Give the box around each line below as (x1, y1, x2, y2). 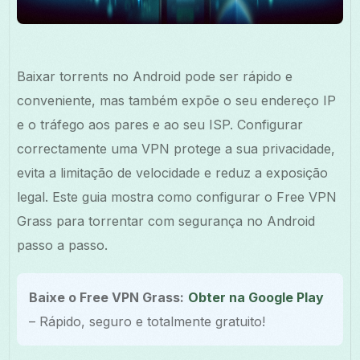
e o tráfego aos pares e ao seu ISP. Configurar (17, 116, 304, 133)
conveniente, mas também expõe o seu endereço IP (17, 92, 337, 108)
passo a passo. (17, 236, 108, 253)
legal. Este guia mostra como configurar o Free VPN (17, 188, 337, 205)
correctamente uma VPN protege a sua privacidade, (17, 140, 336, 157)
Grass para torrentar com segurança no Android (17, 212, 316, 229)
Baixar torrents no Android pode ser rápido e (17, 67, 293, 84)
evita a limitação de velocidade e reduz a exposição (17, 164, 329, 181)
